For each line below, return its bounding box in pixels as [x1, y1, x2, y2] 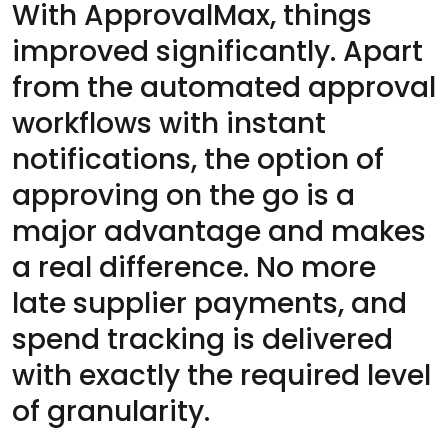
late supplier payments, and [12, 283, 407, 323]
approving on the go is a [12, 175, 355, 215]
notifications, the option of [12, 139, 384, 179]
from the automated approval [12, 67, 436, 107]
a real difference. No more [12, 247, 376, 287]
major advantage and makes [12, 211, 426, 251]
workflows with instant [12, 103, 326, 143]
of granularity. [12, 391, 210, 431]
